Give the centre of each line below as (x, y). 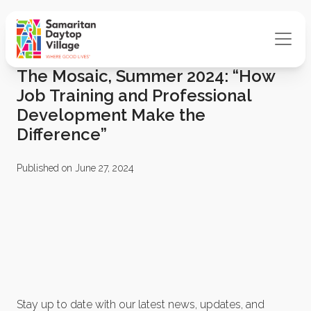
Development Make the (111, 115)
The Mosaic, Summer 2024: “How (146, 76)
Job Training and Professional (134, 95)
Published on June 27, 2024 (75, 168)
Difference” (62, 134)
